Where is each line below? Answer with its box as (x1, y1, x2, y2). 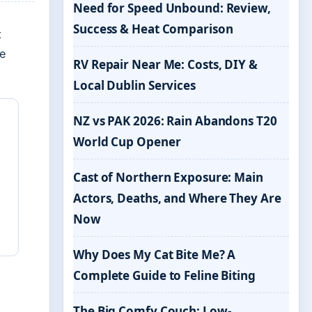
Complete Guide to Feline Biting (73, 267, 256, 283)
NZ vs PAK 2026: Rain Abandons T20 (73, 113, 277, 129)
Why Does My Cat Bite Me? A (73, 247, 236, 263)
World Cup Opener (73, 134, 181, 150)
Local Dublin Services (73, 77, 196, 93)
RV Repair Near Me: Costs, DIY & (73, 56, 258, 72)
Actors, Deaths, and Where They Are (73, 190, 281, 206)
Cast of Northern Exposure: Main (73, 169, 263, 185)
